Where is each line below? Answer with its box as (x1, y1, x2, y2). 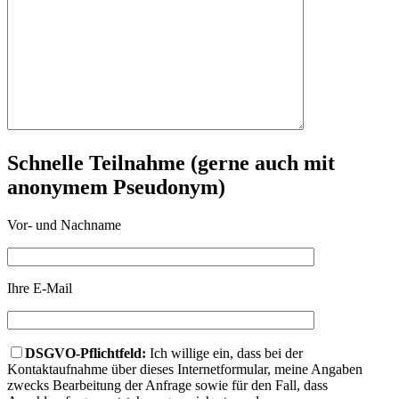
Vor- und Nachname (7, 217, 121, 233)
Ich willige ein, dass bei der (146, 346, 303, 362)
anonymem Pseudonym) (7, 175, 225, 199)
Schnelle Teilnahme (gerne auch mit (7, 151, 335, 175)
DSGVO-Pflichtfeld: (25, 346, 146, 362)
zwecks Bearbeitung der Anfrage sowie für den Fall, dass (7, 378, 328, 394)
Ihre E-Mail (7, 281, 72, 297)
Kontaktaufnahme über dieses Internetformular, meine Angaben (7, 362, 362, 378)
